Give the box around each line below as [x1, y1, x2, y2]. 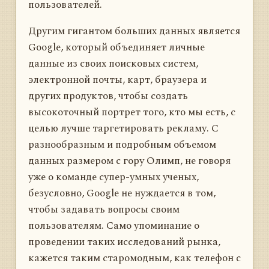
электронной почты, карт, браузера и [28, 71, 207, 88]
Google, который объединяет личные [28, 39, 205, 55]
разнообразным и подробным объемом [28, 136, 216, 153]
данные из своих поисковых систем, [28, 55, 198, 71]
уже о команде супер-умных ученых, [28, 169, 199, 185]
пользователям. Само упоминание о [28, 217, 199, 234]
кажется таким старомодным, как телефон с [28, 250, 241, 266]
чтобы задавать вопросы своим [28, 201, 180, 217]
